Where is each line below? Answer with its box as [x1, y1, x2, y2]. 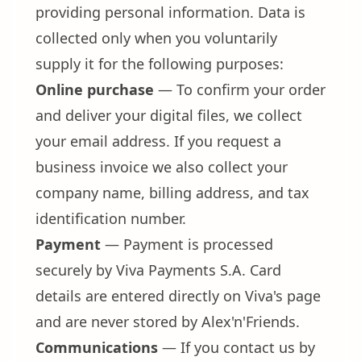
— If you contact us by [158, 338, 315, 357]
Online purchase [35, 80, 154, 99]
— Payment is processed [101, 234, 273, 254]
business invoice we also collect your [35, 157, 288, 176]
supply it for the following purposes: [35, 54, 284, 73]
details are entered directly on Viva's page [35, 286, 321, 305]
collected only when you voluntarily [35, 28, 277, 48]
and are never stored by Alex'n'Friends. [35, 312, 300, 331]
